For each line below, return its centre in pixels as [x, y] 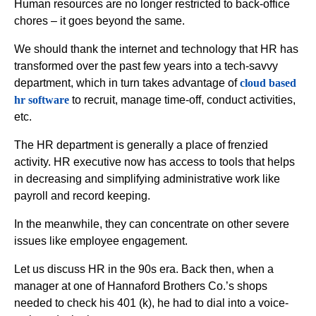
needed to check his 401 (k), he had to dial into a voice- [151, 303]
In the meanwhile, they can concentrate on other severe [152, 224]
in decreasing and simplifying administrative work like [147, 179]
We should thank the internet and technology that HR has [156, 49]
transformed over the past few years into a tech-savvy [146, 66]
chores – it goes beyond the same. [99, 21]
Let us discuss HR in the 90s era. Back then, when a [144, 269]
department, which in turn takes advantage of [127, 83]
